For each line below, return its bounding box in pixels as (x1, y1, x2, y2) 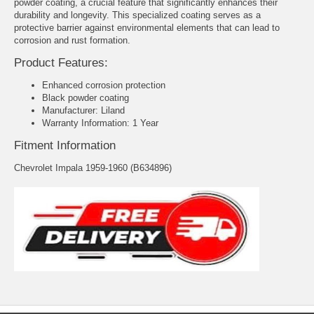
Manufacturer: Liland (42, 105, 125, 116)
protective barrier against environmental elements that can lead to (14, 22, 280, 33)
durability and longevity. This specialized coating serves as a (14, 9, 261, 20)
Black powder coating (42, 93, 129, 104)
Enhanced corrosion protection (42, 80, 165, 91)
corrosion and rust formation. (14, 34, 130, 46)
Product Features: (14, 56, 108, 69)
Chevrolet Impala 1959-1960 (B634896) (14, 163, 172, 174)
